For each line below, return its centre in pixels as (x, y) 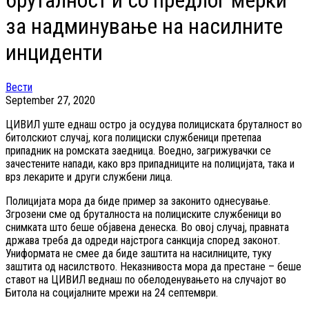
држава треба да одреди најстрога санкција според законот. (143, 240)
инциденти (54, 53)
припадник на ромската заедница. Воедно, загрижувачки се (138, 150)
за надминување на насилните (144, 27)
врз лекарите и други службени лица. (89, 177)
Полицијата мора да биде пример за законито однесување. (138, 201)
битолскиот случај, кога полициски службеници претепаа (133, 137)
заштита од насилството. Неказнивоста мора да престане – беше (153, 266)
